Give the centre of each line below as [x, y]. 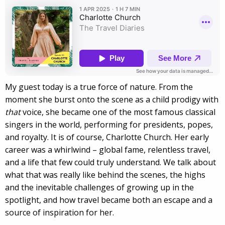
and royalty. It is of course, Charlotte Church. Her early [107, 137]
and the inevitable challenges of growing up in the [99, 188]
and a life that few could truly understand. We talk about [110, 162]
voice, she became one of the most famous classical [118, 112]
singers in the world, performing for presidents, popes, [109, 125]
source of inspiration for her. [60, 213]
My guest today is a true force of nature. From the [99, 87]
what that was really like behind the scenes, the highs [105, 175]
